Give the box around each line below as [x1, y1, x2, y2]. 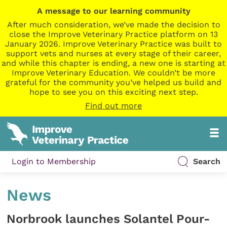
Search [193, 157, 220, 167]
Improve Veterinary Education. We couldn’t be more [12, 68, 215, 78]
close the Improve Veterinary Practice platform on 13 [9, 29, 218, 39]
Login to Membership [12, 157, 96, 167]
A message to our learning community [36, 6, 191, 16]
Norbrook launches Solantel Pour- [7, 211, 211, 226]
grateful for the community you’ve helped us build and [6, 78, 221, 87]
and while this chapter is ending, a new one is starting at [2, 58, 225, 68]
